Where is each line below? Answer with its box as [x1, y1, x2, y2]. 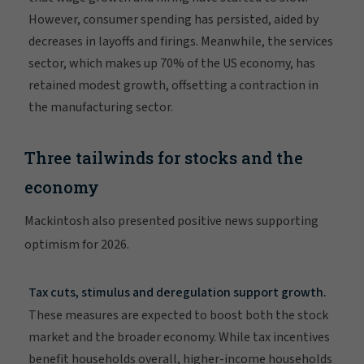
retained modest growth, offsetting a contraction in [28, 76, 318, 94]
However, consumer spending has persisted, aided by [28, 10, 318, 28]
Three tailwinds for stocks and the [24, 146, 303, 168]
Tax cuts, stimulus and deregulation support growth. [28, 283, 327, 301]
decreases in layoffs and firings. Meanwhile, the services [28, 32, 333, 50]
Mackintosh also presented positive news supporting [24, 211, 318, 230]
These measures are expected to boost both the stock [28, 305, 328, 324]
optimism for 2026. [24, 235, 129, 253]
